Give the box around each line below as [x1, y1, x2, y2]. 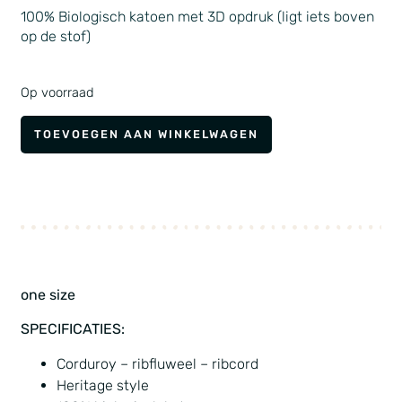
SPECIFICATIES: [20, 320, 125, 338]
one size [20, 285, 75, 303]
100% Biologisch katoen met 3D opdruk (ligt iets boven [20, 7, 374, 25]
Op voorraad [20, 83, 94, 100]
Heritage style [56, 376, 149, 394]
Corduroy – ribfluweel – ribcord [56, 354, 258, 372]
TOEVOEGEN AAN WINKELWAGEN [33, 127, 258, 142]
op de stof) [20, 27, 91, 45]
